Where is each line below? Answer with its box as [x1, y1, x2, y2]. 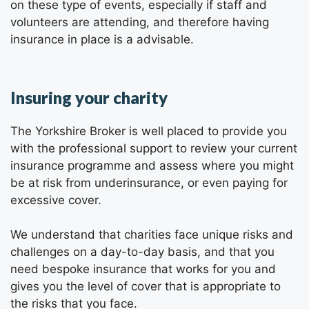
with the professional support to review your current [10, 141, 297, 155]
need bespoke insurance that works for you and [10, 262, 276, 276]
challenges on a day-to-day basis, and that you [10, 245, 275, 259]
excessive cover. [10, 192, 101, 207]
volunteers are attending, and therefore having [10, 15, 269, 29]
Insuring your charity [10, 87, 168, 108]
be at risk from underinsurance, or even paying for [10, 175, 288, 190]
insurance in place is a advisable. [10, 32, 194, 46]
